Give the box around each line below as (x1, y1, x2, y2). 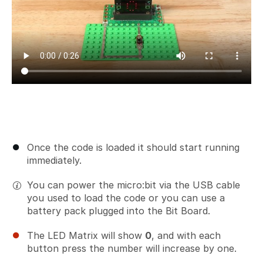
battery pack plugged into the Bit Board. (27, 204, 210, 217)
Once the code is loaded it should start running (27, 141, 240, 153)
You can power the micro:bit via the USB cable (27, 178, 240, 191)
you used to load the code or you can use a (27, 191, 225, 204)
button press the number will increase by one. (27, 242, 237, 254)
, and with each (151, 229, 221, 241)
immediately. (27, 154, 82, 166)
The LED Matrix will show (27, 229, 145, 241)
